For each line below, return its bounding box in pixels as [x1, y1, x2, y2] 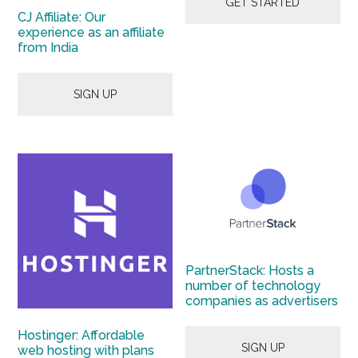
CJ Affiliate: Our [18, 9, 106, 25]
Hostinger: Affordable [18, 327, 145, 343]
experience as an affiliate [18, 24, 165, 40]
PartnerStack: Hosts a [185, 263, 315, 279]
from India [18, 39, 79, 55]
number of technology [185, 278, 321, 294]
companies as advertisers [185, 293, 339, 309]
